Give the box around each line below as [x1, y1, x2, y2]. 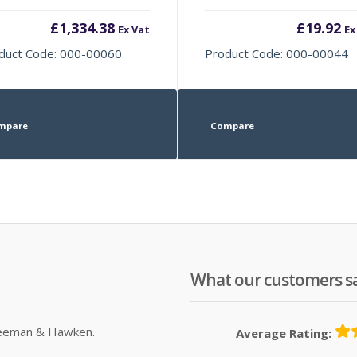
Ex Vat [117, 22, 150, 37]
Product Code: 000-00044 [205, 45, 349, 61]
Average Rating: [236, 324, 331, 341]
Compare [210, 119, 254, 131]
